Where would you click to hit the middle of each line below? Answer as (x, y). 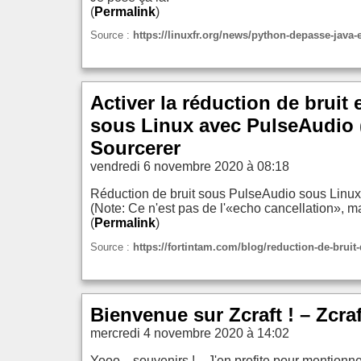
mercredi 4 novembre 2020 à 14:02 (190, 334)
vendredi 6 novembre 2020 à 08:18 (190, 167)
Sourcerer (135, 148)
